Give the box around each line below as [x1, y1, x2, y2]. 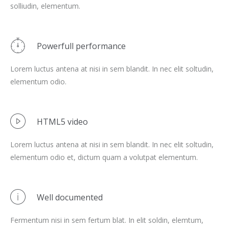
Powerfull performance [37, 40, 126, 52]
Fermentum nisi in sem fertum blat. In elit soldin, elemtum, [10, 215, 203, 225]
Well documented [37, 192, 103, 203]
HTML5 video [37, 116, 88, 127]
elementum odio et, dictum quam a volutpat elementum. [10, 152, 198, 162]
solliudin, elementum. [10, 1, 80, 11]
